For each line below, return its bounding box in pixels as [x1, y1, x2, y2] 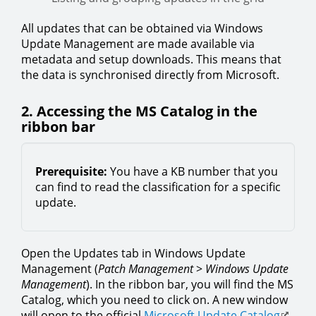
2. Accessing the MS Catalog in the [21, 102, 257, 121]
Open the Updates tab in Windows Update [21, 245, 245, 262]
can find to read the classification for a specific [35, 179, 281, 195]
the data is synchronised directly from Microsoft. [21, 67, 279, 83]
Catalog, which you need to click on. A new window [21, 292, 288, 308]
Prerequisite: [35, 164, 107, 180]
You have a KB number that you [107, 164, 278, 180]
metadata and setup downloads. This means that [21, 51, 281, 68]
